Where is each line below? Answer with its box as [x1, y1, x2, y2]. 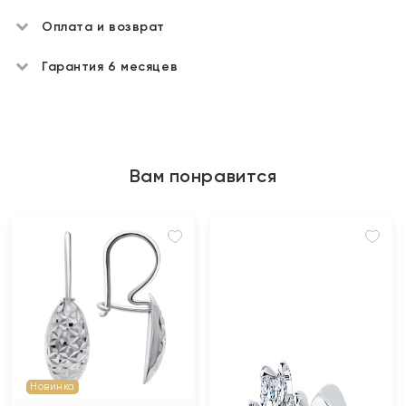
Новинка [30, 380, 75, 392]
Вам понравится [129, 165, 277, 187]
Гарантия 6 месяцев [42, 59, 179, 74]
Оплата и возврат [42, 19, 165, 34]
